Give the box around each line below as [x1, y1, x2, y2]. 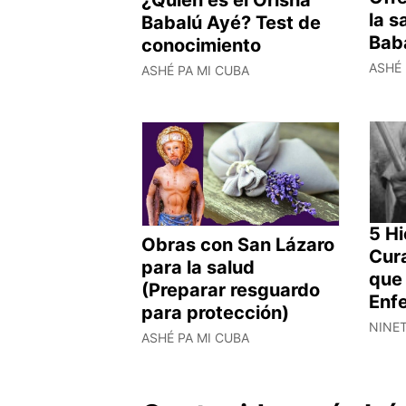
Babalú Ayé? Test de [141, 11, 321, 34]
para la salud [141, 256, 255, 278]
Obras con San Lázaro [141, 233, 334, 256]
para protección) [141, 301, 289, 324]
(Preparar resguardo [141, 278, 320, 301]
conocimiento [141, 34, 261, 56]
